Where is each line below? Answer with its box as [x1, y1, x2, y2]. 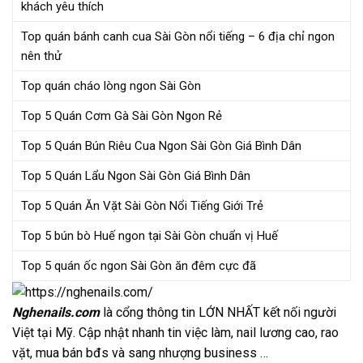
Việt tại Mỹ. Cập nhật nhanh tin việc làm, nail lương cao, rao [12, 325, 339, 341]
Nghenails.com [12, 305, 100, 321]
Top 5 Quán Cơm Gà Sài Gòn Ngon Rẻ [21, 108, 222, 123]
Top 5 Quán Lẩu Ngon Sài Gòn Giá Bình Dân [21, 168, 250, 183]
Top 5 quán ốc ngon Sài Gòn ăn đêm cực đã [21, 258, 256, 273]
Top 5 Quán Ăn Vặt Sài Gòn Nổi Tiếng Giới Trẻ [21, 198, 263, 213]
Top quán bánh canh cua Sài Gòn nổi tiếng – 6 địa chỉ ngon [21, 28, 335, 44]
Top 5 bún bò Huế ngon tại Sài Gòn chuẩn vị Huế [21, 228, 278, 243]
